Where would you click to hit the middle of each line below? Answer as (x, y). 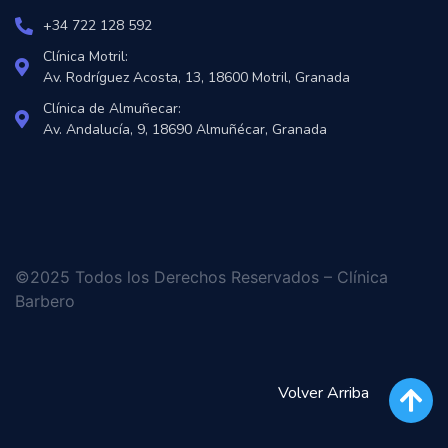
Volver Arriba (323, 392)
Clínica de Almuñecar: (111, 109)
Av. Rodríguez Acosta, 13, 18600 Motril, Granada (196, 78)
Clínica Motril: (85, 57)
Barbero (45, 301)
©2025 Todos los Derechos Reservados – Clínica (201, 277)
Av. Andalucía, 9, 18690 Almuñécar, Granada (184, 130)
